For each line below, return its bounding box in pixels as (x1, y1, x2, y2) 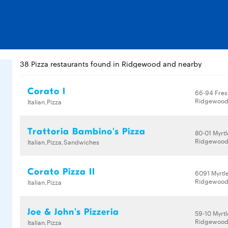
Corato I (27, 86, 66, 97)
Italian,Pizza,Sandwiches (27, 137, 99, 146)
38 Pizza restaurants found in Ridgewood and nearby (20, 59, 202, 69)
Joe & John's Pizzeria (27, 207, 119, 217)
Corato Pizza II (27, 166, 95, 177)
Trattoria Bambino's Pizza (27, 126, 146, 137)
